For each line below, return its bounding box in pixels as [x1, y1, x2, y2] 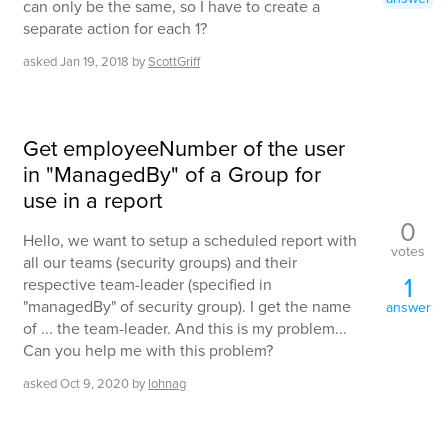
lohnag [148, 373, 186, 393]
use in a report [23, 183, 162, 217]
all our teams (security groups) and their [23, 250, 297, 274]
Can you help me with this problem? [23, 338, 273, 362]
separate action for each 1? [23, 16, 207, 40]
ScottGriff [148, 51, 200, 71]
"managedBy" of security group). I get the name [23, 294, 351, 318]
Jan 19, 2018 [60, 51, 129, 71]
